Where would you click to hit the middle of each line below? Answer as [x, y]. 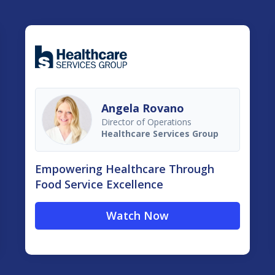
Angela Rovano [142, 108]
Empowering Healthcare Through [124, 169]
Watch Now [137, 216]
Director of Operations [146, 122]
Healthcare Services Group [160, 133]
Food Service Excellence [99, 184]
